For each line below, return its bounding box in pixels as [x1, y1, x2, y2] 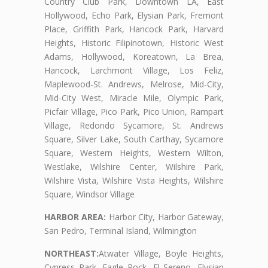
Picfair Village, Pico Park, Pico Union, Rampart [44, 105, 224, 117]
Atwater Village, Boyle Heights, [99, 247, 224, 259]
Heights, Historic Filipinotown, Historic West [44, 36, 224, 48]
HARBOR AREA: [44, 211, 106, 223]
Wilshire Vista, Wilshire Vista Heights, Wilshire [44, 174, 224, 186]
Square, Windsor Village [44, 188, 135, 200]
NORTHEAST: [44, 247, 99, 259]
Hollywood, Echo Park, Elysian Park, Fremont [44, 9, 224, 21]
